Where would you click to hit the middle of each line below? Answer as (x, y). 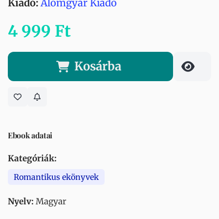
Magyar (50, 201)
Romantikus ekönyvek (56, 177)
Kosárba (98, 66)
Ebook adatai (30, 135)
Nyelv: (21, 201)
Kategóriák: (32, 158)
